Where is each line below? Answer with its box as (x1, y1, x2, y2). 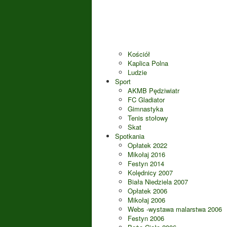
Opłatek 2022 (128, 140, 167, 150)
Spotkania (115, 131, 144, 141)
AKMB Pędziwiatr (128, 86, 179, 95)
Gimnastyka (128, 104, 163, 113)
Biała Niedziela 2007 (128, 177, 188, 186)
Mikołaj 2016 (128, 149, 165, 159)
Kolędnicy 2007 (128, 168, 173, 177)
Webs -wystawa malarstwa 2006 (128, 204, 222, 214)
